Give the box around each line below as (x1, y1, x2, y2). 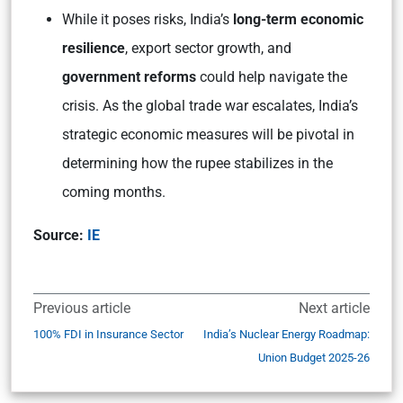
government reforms (62, 68, 196, 85)
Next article (299, 300, 370, 317)
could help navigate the (196, 68, 347, 85)
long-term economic (233, 11, 363, 28)
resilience (62, 40, 125, 57)
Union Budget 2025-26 (258, 351, 370, 364)
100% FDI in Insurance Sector (33, 327, 186, 341)
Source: (33, 227, 87, 244)
